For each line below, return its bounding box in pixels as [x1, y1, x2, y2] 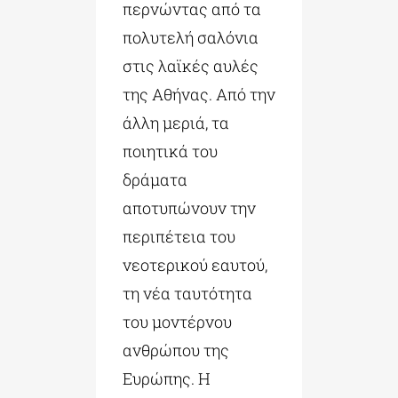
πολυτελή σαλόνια [122, 27, 259, 49]
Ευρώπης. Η [122, 368, 211, 390]
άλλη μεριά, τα [122, 112, 229, 134]
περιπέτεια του [122, 226, 235, 248]
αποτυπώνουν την [122, 197, 256, 219]
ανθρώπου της [122, 339, 229, 362]
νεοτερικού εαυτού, [122, 254, 267, 276]
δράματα [122, 169, 187, 191]
